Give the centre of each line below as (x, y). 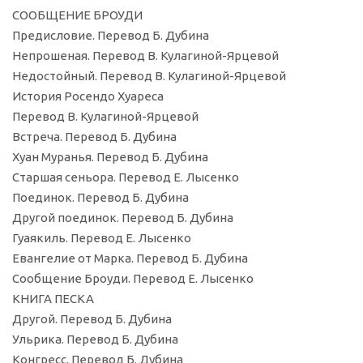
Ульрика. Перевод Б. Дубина (95, 340)
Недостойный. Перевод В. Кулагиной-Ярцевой (149, 76)
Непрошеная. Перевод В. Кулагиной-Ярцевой (145, 56)
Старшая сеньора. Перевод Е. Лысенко (126, 177)
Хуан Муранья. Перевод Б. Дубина (110, 157)
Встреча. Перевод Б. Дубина (94, 137)
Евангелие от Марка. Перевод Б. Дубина (130, 258)
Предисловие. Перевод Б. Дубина (111, 36)
